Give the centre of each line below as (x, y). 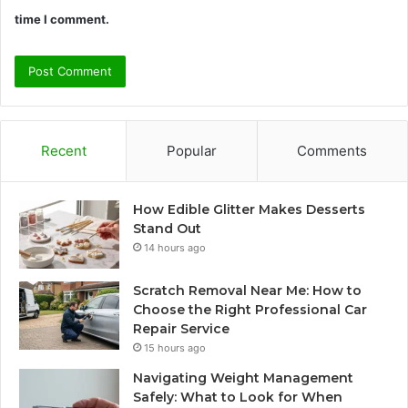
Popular (191, 151)
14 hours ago (175, 248)
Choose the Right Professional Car (250, 310)
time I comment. (62, 20)
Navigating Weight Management (243, 378)
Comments (332, 151)
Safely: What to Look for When (238, 398)
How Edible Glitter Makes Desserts (249, 210)
